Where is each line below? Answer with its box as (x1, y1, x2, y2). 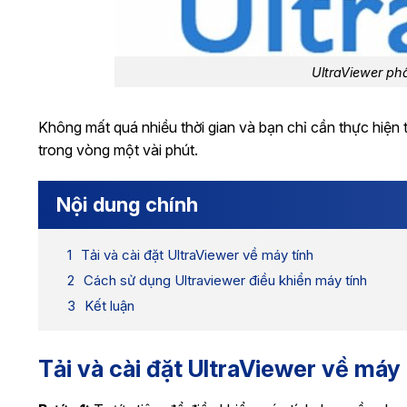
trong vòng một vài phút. (38, 141, 198, 160)
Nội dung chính (56, 193, 198, 217)
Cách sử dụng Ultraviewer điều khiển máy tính (84, 272, 367, 290)
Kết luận (84, 297, 134, 315)
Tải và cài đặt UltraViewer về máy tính (81, 246, 313, 264)
